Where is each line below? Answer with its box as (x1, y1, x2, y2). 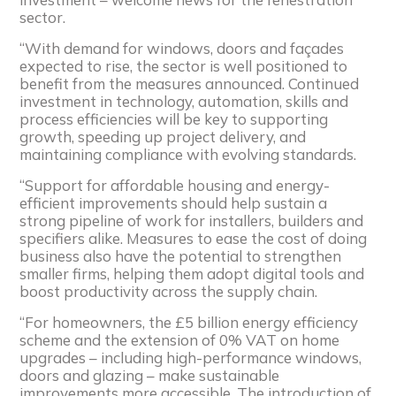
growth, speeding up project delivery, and (19, 126, 307, 146)
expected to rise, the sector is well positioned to (19, 56, 348, 75)
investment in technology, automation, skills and (19, 91, 349, 110)
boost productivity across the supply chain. (19, 281, 318, 301)
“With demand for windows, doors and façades (19, 38, 345, 57)
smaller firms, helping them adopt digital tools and (19, 263, 365, 283)
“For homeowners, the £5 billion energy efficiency (19, 312, 359, 331)
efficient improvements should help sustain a (19, 193, 328, 212)
